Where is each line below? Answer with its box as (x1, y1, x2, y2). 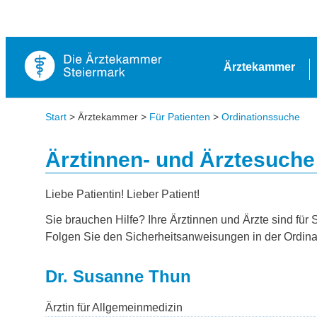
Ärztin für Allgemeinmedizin (45, 301, 183, 313)
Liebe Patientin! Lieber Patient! (45, 188, 200, 200)
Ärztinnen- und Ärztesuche (45, 148, 315, 171)
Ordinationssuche (221, 111, 300, 122)
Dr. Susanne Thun (45, 267, 191, 286)
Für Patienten (149, 111, 210, 122)
